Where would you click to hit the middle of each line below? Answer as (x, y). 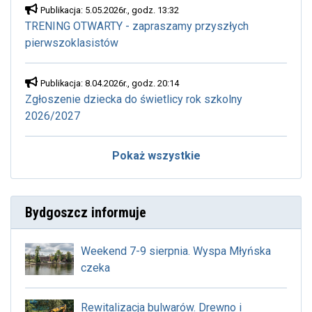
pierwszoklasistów (72, 43)
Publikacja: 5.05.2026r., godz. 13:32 (110, 10)
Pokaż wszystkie (156, 156)
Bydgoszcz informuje (86, 213)
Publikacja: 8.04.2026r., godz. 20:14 (110, 84)
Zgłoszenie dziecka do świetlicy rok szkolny (134, 100)
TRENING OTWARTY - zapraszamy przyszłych (137, 26)
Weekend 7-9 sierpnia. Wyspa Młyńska (176, 251)
